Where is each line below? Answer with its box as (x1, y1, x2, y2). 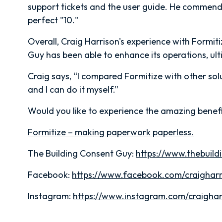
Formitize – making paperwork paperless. (28, 126, 194, 138)
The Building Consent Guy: (28, 148, 136, 160)
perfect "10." (28, 14, 78, 26)
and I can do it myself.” (28, 84, 118, 96)
